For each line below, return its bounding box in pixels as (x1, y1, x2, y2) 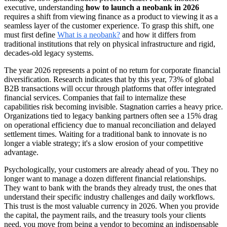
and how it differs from (120, 30, 196, 39)
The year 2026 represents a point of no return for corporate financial (4, 65, 220, 74)
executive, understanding (4, 3, 86, 12)
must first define (4, 30, 57, 39)
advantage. (4, 147, 39, 157)
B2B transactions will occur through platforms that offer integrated (4, 84, 216, 93)
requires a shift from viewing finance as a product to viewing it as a (4, 12, 218, 21)
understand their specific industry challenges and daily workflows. (4, 192, 215, 201)
